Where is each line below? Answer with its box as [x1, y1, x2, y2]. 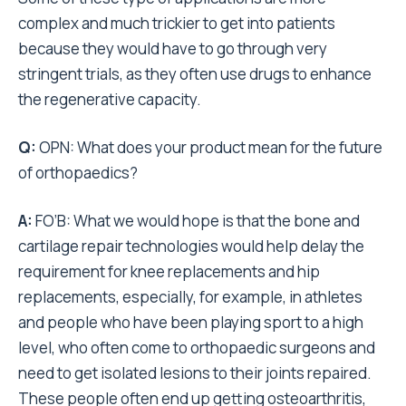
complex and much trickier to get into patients [18, 13, 335, 34]
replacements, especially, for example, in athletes [18, 286, 362, 307]
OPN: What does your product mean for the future [39, 137, 382, 158]
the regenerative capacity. [18, 89, 201, 110]
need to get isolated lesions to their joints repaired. [18, 362, 372, 383]
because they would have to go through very [18, 38, 327, 59]
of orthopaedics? [18, 162, 138, 183]
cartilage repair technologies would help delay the [18, 236, 364, 256]
